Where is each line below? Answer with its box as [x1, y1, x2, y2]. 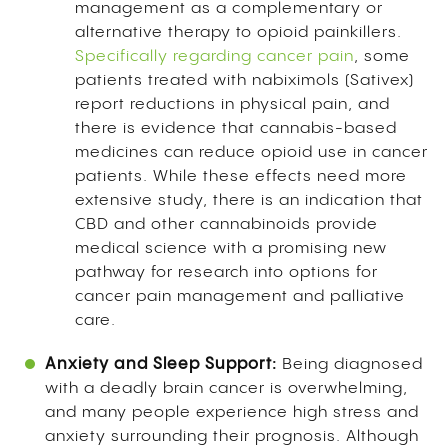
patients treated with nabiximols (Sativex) [75, 71, 414, 89]
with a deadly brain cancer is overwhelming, [45, 379, 408, 397]
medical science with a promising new [75, 239, 387, 257]
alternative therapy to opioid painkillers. [75, 23, 402, 41]
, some [354, 47, 410, 65]
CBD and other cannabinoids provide [75, 215, 378, 233]
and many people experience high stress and [45, 403, 419, 421]
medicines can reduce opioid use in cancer [75, 143, 428, 161]
